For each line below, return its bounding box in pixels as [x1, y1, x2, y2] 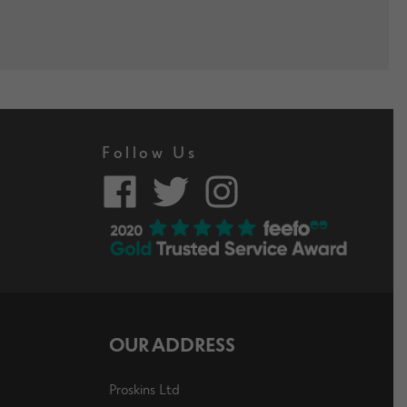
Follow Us [102, 142, 198, 162]
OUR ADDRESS [109, 332, 236, 355]
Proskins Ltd [109, 380, 181, 398]
